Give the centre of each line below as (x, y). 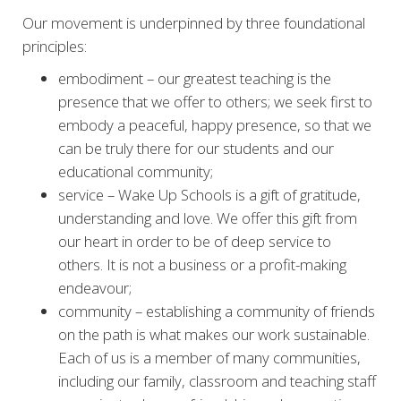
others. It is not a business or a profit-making (202, 264)
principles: (55, 46)
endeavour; (95, 288)
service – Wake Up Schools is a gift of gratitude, (209, 195)
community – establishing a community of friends (217, 311)
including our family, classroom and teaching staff (217, 381)
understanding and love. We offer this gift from (208, 218)
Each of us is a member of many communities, (209, 358)
